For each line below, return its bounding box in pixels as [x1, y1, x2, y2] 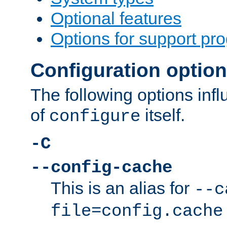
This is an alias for [51, 178, 194, 198]
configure [49, 107, 140, 127]
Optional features [51, 9, 181, 28]
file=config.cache [51, 202, 223, 221]
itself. [140, 105, 185, 125]
